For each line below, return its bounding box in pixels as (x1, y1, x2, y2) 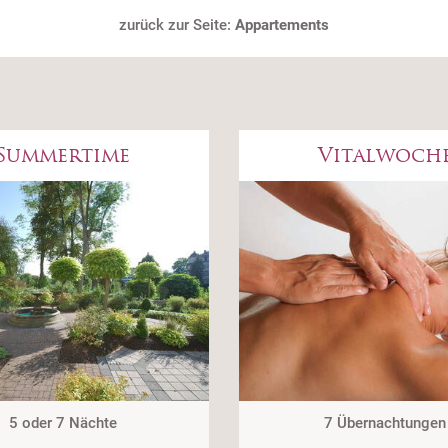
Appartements (235, 16, 329, 35)
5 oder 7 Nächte (8, 413, 117, 432)
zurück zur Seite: (119, 16, 231, 35)
